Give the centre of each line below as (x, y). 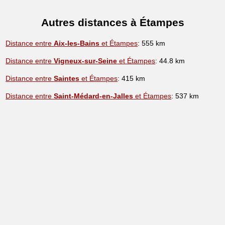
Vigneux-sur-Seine (86, 61)
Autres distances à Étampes (113, 22)
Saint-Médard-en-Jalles (94, 96)
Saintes (67, 79)
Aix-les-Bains (77, 43)
